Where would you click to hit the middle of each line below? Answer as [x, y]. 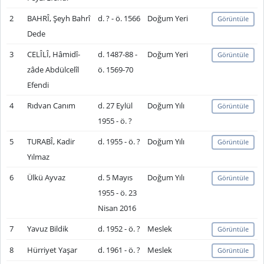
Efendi [38, 85]
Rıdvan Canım [51, 105]
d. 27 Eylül [115, 105]
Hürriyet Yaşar [52, 250]
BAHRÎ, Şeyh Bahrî [58, 18]
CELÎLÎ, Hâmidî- [53, 54]
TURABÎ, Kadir [51, 141]
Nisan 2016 [117, 208]
